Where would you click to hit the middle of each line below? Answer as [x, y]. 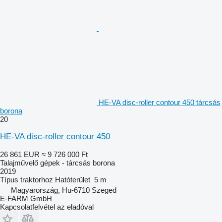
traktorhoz [37, 179]
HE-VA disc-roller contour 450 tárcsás [160, 102]
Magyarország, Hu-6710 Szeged [64, 190]
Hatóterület [73, 179]
